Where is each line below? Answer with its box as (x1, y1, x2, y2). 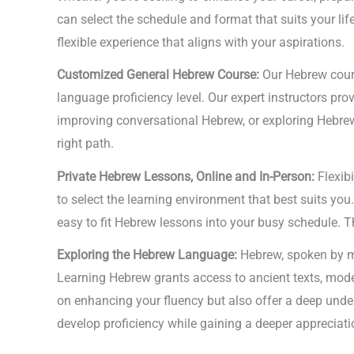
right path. (57, 136, 114, 152)
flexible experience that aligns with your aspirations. (57, 35, 345, 50)
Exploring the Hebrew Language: (57, 247, 237, 263)
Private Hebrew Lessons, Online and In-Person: (57, 168, 314, 184)
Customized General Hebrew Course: (57, 67, 259, 83)
